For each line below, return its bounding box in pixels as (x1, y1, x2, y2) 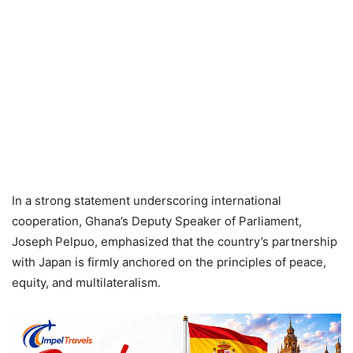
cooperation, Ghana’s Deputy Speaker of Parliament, (12, 214, 302, 229)
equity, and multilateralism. (12, 275, 161, 291)
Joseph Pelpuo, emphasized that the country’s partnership (12, 234, 337, 250)
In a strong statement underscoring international (12, 193, 281, 209)
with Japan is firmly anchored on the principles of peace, (12, 255, 326, 270)
